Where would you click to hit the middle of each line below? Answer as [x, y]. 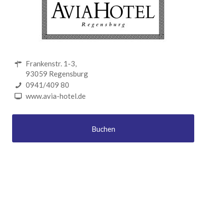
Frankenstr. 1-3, [51, 63]
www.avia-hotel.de [55, 96]
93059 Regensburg [57, 74]
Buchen [103, 129]
